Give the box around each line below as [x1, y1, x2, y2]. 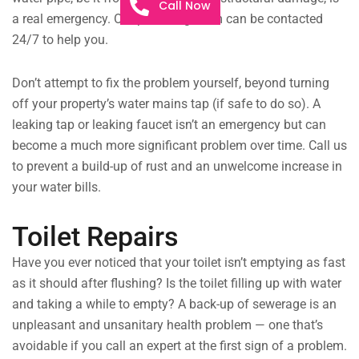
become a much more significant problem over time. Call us [12, 138, 347, 154]
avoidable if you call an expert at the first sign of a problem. [12, 338, 347, 354]
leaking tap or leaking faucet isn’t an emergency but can [12, 117, 326, 133]
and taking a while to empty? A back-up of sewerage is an [12, 296, 337, 313]
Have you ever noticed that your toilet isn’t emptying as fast [12, 255, 345, 271]
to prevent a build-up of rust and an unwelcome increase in [12, 159, 342, 175]
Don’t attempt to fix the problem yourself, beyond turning [12, 75, 329, 91]
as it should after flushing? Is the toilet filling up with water [12, 276, 341, 292]
